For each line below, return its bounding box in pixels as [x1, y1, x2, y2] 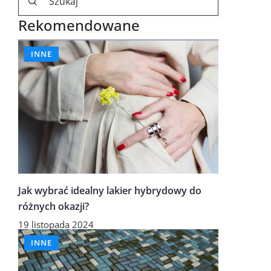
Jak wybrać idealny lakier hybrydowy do [18, 184, 201, 198]
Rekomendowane [18, 15, 140, 35]
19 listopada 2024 [18, 218, 94, 231]
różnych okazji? [18, 200, 89, 214]
